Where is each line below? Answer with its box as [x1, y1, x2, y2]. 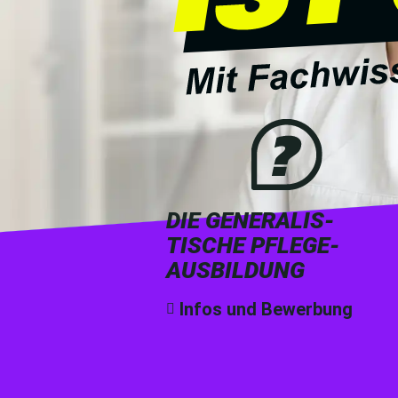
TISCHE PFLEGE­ [166, 232, 340, 259]
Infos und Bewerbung [179, 298, 354, 321]
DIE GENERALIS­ [166, 207, 335, 235]
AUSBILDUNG [166, 257, 306, 284]
